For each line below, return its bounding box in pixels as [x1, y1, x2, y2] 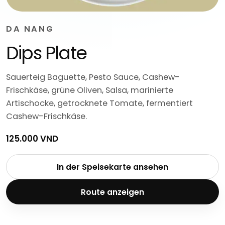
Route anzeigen [81, 186, 144, 197]
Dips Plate [6, 40, 86, 66]
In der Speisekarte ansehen [57, 161, 168, 172]
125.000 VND [6, 133, 58, 145]
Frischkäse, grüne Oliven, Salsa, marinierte [6, 84, 173, 96]
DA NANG [6, 23, 54, 35]
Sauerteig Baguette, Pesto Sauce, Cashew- [6, 71, 180, 83]
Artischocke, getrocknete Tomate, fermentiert [6, 97, 193, 109]
